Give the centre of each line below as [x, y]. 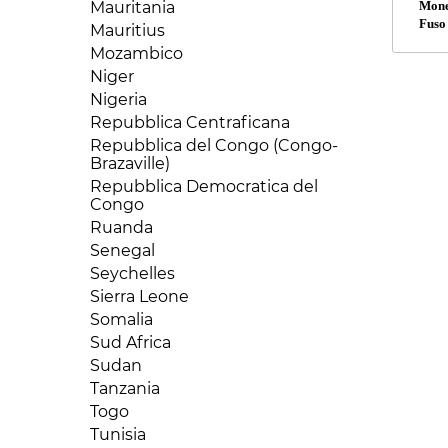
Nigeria [118, 99]
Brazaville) [130, 163]
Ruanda [121, 227]
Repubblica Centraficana [190, 122]
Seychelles [132, 273]
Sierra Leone [139, 296]
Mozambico [136, 53]
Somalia [121, 319]
